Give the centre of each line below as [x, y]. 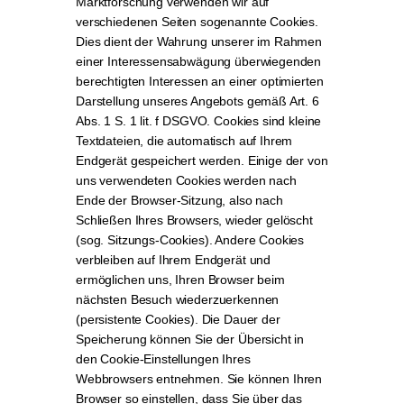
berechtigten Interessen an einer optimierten [200, 81]
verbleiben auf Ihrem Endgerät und [174, 260]
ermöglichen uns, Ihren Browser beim [180, 280]
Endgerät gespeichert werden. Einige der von [202, 161]
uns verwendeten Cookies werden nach [186, 180]
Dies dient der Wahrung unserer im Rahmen [199, 41]
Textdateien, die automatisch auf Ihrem [184, 141]
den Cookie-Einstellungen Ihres [163, 359]
